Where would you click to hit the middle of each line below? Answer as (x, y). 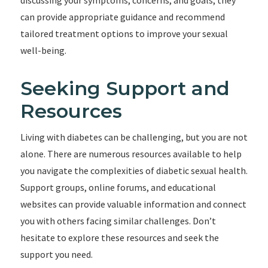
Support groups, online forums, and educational (118, 187)
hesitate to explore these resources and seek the (119, 237)
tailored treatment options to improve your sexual (124, 33)
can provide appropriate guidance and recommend (122, 17)
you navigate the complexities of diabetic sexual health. (134, 170)
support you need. (56, 254)
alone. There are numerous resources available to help (131, 154)
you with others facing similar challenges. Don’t (118, 221)
